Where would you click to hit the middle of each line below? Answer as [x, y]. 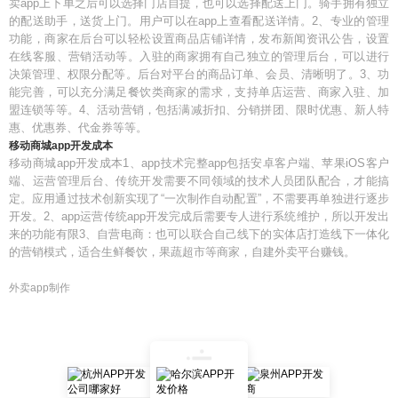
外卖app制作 [40, 288]
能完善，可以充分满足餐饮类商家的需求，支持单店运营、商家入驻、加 [199, 92]
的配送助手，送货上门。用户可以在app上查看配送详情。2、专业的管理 [199, 21]
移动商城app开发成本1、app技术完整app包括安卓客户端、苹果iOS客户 [199, 163]
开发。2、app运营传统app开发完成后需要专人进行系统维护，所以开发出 [199, 216]
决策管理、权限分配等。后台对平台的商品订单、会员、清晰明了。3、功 [199, 74]
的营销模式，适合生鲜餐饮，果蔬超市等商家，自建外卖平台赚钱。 [182, 252]
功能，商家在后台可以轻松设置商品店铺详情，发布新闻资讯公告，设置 [199, 39]
